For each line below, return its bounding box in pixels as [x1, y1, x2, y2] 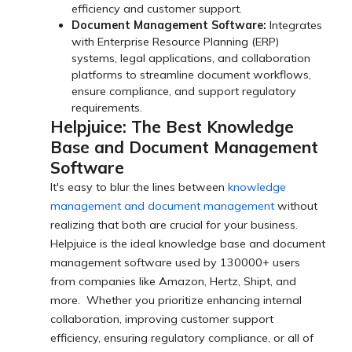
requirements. [71, 100, 143, 115]
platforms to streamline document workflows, [71, 67, 312, 82]
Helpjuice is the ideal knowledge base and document [50, 236, 325, 251]
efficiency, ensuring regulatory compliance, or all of [50, 330, 313, 345]
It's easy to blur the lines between [50, 179, 228, 194]
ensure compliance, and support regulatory [71, 83, 297, 98]
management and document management [50, 198, 274, 213]
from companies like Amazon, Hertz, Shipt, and [50, 273, 296, 288]
